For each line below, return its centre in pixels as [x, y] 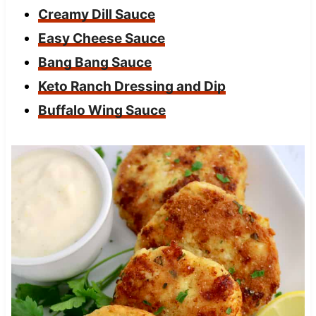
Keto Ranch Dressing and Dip [132, 87]
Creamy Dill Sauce [96, 15]
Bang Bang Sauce [95, 63]
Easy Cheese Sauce [101, 39]
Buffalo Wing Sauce [102, 111]
